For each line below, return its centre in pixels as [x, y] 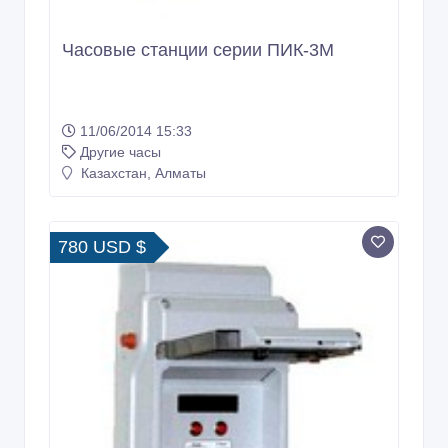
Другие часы [120, 151]
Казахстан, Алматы [141, 172]
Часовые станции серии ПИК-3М [198, 49]
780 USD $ [102, 246]
